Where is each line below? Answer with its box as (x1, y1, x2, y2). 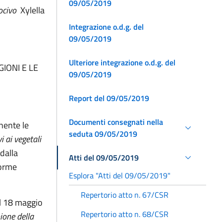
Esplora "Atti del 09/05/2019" (69, 169, 170, 181)
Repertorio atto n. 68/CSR (81, 208, 168, 220)
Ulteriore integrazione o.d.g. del (69, 56, 175, 68)
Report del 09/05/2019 (69, 92, 149, 104)
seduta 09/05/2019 (69, 127, 137, 140)
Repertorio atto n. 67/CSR (81, 189, 168, 201)
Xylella (20, 3, 45, 17)
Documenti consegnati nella (69, 115, 163, 128)
